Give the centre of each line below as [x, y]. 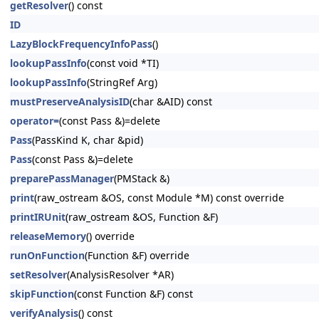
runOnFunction [47, 255]
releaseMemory [48, 236]
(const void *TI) [123, 63]
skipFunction [42, 294]
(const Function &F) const [134, 294]
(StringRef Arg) [122, 82]
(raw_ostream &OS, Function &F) [142, 217]
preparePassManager [62, 178]
